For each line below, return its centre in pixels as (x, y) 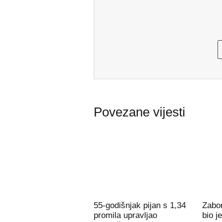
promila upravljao (125, 215)
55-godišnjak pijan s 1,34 (139, 205)
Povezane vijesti (139, 112)
